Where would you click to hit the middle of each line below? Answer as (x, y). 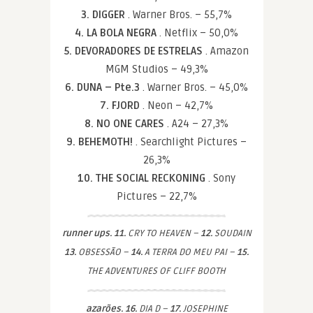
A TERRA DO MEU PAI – (190, 252)
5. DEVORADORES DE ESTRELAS (135, 51)
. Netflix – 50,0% (199, 33)
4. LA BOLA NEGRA (117, 33)
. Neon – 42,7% (178, 105)
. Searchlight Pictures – (191, 142)
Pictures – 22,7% (156, 196)
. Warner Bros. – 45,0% (195, 87)
